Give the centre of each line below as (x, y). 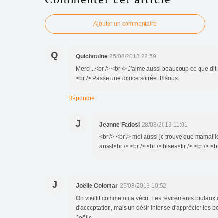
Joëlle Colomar (97, 186)
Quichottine (92, 56)
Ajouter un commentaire (125, 24)
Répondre (82, 98)
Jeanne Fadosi (119, 124)
